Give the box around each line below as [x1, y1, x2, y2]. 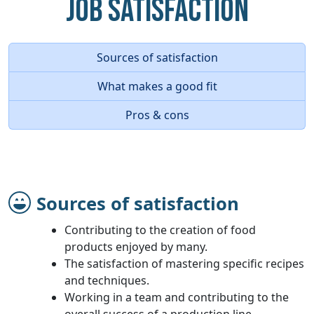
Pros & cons [125, 107, 189, 123]
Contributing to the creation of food [64, 221, 256, 238]
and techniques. [64, 272, 149, 288]
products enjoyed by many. [64, 238, 207, 254]
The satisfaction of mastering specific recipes [64, 255, 304, 271]
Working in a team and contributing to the [64, 289, 289, 305]
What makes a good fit [97, 78, 217, 94]
